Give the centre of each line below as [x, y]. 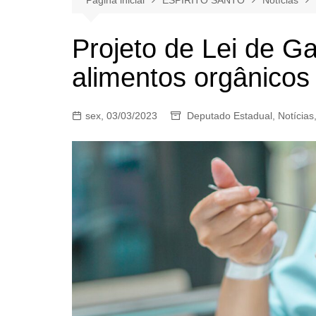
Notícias [296, 115]
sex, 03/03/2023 [121, 115]
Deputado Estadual [230, 115]
